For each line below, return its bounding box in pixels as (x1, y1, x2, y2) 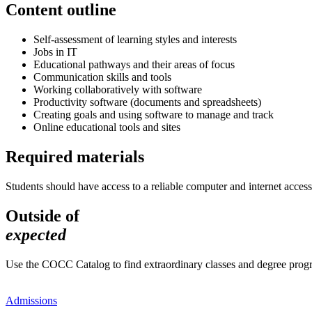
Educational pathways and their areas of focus (33, 58, 235, 70)
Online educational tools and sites (33, 120, 180, 133)
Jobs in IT (33, 45, 77, 58)
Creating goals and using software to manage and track (33, 108, 274, 120)
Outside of (6, 206, 79, 225)
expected (6, 225, 66, 244)
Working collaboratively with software (33, 83, 202, 95)
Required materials (6, 147, 144, 166)
